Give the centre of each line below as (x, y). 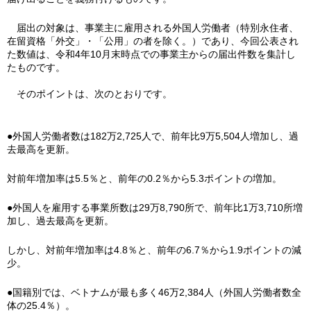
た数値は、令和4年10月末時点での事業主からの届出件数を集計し (151, 54)
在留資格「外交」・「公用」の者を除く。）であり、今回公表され (153, 41)
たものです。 (36, 67)
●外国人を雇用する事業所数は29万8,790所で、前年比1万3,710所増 (155, 208)
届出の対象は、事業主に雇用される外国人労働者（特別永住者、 (153, 28)
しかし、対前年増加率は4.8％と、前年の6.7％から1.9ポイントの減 (154, 250)
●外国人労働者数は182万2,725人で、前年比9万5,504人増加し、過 (153, 136)
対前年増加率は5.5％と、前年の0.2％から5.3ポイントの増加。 (144, 178)
